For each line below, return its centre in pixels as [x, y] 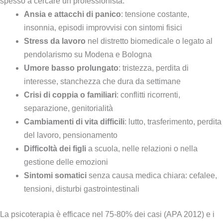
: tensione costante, [155, 14]
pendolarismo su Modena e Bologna [88, 54]
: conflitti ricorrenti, [148, 95]
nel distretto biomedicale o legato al [149, 41]
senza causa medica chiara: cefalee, [152, 175]
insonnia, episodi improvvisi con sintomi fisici [103, 27]
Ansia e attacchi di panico [72, 14]
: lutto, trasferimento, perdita [173, 121]
